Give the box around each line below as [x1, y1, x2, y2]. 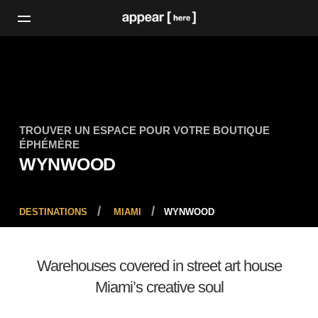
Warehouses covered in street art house [36, 257, 282, 275]
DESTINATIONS [19, 207, 88, 217]
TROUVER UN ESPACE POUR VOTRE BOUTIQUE [19, 124, 270, 136]
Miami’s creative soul [94, 278, 224, 297]
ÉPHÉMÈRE [19, 138, 80, 150]
